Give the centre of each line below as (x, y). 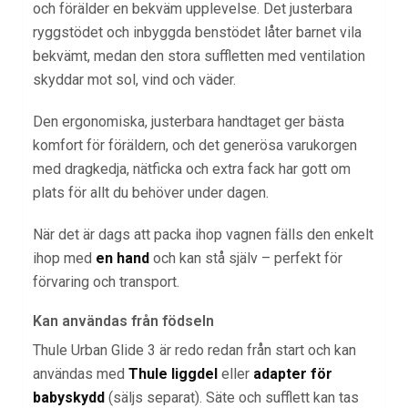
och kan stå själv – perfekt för (246, 259)
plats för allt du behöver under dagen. (151, 193)
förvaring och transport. (106, 282)
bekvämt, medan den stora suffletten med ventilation (199, 56)
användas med (81, 374)
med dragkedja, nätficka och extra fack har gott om (192, 169)
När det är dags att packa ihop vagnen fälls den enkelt (203, 235)
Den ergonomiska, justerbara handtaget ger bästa (189, 122)
